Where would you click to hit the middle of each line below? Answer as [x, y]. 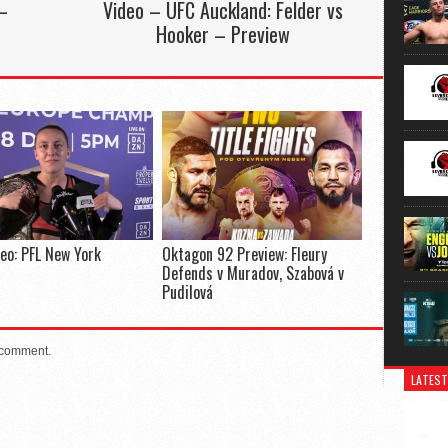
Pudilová [187, 292]
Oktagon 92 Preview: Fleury [244, 254]
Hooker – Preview [223, 34]
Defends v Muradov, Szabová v [252, 273]
